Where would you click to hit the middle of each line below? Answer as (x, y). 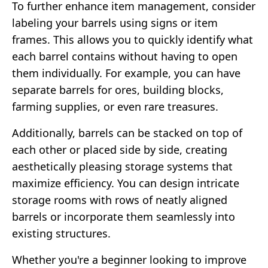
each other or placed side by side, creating (120, 149)
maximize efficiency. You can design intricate (126, 183)
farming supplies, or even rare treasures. (115, 106)
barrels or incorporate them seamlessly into (124, 216)
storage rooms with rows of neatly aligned (120, 200)
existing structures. (61, 233)
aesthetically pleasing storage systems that (122, 166)
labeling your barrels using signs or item (115, 22)
